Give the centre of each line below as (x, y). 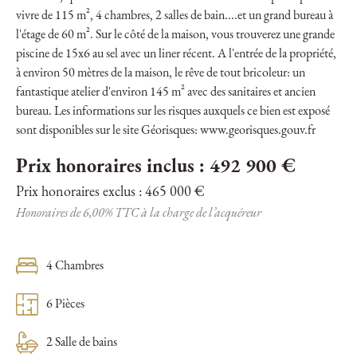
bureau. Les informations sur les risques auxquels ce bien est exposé (173, 112)
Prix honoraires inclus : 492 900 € (156, 168)
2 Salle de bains (82, 343)
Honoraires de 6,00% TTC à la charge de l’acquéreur (139, 214)
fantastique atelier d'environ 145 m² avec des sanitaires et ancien (166, 93)
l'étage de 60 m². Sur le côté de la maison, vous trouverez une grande (175, 35)
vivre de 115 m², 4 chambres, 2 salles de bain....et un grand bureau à (175, 16)
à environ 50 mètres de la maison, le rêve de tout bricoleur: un (161, 74)
